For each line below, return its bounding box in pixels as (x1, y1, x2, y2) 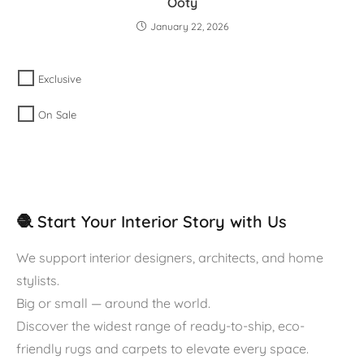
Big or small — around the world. (16, 295, 210, 312)
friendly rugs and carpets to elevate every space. (16, 340, 309, 357)
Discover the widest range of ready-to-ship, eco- (16, 318, 305, 335)
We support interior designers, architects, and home (16, 249, 323, 266)
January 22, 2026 (149, 19, 228, 32)
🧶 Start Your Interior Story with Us (16, 211, 287, 232)
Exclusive (38, 72, 82, 86)
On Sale (38, 108, 77, 122)
